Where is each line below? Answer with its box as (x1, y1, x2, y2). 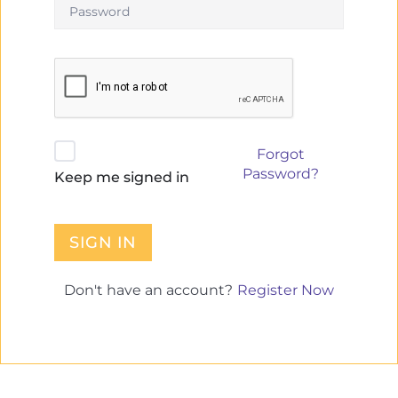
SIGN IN (69, 233, 137, 252)
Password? (242, 165, 319, 182)
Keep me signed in (54, 168, 189, 186)
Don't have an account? (63, 282, 236, 298)
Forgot (256, 146, 305, 163)
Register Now (236, 281, 334, 298)
